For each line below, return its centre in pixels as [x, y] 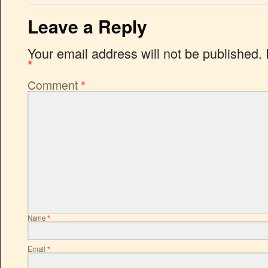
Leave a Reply [87, 26]
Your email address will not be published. [145, 53]
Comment [54, 85]
